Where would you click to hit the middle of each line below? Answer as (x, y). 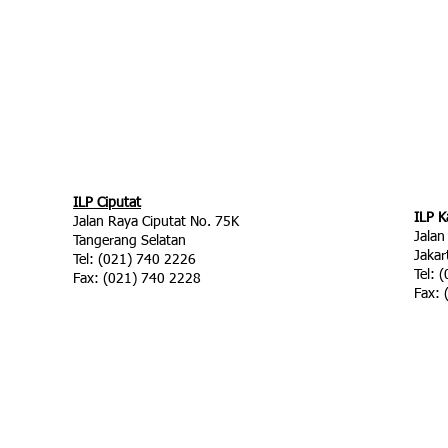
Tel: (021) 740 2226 (134, 260)
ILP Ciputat (107, 203)
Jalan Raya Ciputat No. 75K (156, 222)
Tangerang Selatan (129, 241)
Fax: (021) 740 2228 (137, 279)
